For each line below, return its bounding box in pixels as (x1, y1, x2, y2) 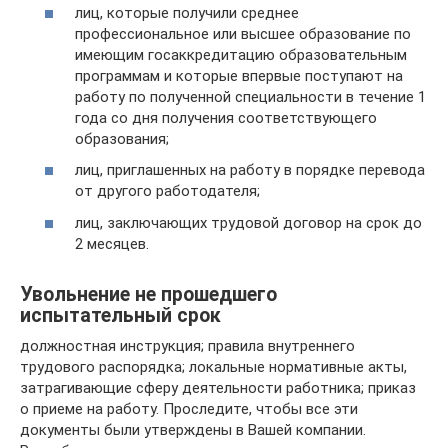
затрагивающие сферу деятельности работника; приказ (20, 378, 416, 397)
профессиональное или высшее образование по (75, 24, 411, 43)
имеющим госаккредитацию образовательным (75, 45, 407, 64)
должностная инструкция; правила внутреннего (20, 336, 355, 355)
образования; (75, 129, 169, 148)
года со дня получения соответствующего (75, 108, 377, 127)
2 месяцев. (75, 234, 149, 253)
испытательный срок (20, 303, 221, 327)
